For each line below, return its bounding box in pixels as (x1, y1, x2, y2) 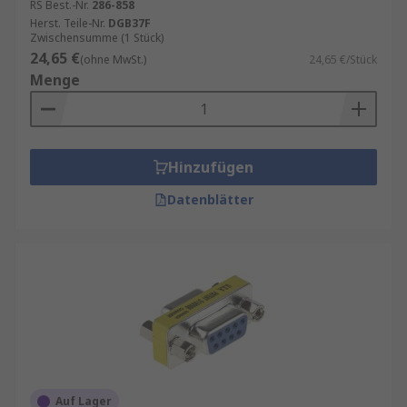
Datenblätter (166, 191, 253, 208)
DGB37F (108, 15, 151, 31)
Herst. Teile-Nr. (30, 15, 105, 31)
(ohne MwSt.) (80, 52, 146, 67)
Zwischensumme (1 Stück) (30, 30, 164, 45)
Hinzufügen (168, 157, 253, 177)
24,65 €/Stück (309, 52, 377, 67)
